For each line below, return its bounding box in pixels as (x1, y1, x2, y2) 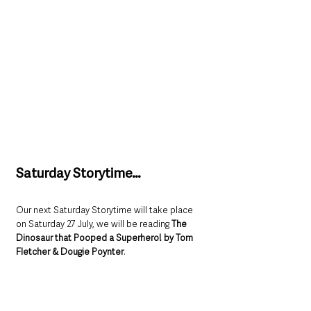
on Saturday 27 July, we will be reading (16, 218, 171, 230)
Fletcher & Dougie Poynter (16, 246, 124, 258)
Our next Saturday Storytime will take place (16, 204, 195, 217)
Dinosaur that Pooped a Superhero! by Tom (16, 232, 195, 244)
